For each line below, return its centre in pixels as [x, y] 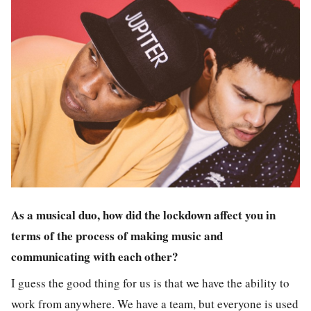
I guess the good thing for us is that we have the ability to [150, 283]
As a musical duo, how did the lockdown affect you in [143, 215]
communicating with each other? [95, 256]
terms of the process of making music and [117, 235]
